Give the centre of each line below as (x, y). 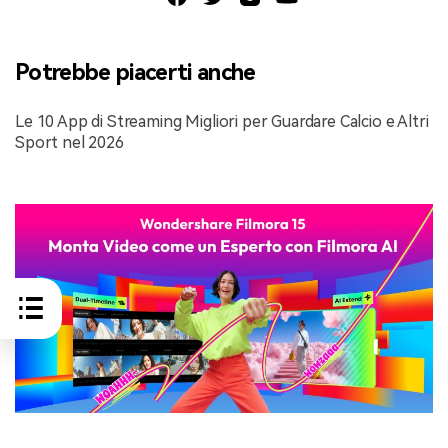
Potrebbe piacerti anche (135, 72)
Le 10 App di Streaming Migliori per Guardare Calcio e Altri (222, 121)
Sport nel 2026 (69, 142)
